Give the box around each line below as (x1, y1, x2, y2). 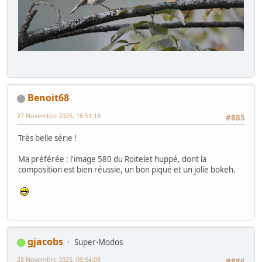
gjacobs (27, 235, 63, 249)
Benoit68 (27, 91, 69, 105)
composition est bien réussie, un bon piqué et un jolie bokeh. (18, 164, 236, 175)
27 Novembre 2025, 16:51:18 (17, 111, 101, 120)
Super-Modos (74, 237, 123, 248)
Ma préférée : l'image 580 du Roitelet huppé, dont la (18, 153, 206, 164)
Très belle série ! (18, 132, 77, 143)
